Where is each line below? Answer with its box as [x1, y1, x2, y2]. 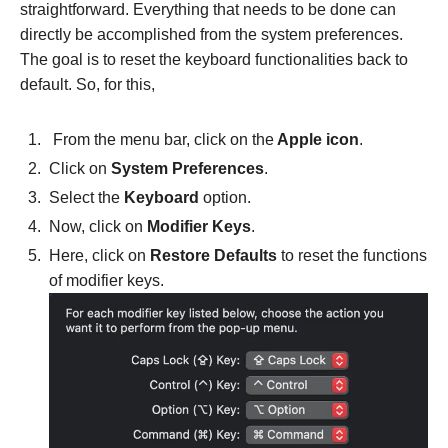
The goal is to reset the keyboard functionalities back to [20, 50, 408, 68]
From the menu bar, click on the [49, 130, 274, 148]
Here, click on [49, 246, 150, 264]
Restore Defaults [150, 246, 277, 264]
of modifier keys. [49, 271, 168, 289]
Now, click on [49, 217, 143, 235]
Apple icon [274, 130, 359, 148]
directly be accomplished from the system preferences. [20, 25, 403, 43]
